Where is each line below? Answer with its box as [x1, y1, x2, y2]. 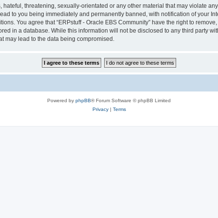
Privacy [92, 107, 109, 112]
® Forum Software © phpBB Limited [91, 98, 171, 103]
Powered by [47, 98, 75, 103]
